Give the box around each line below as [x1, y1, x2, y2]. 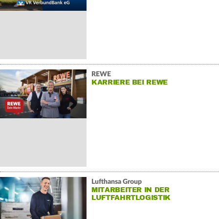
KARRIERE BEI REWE [91, 78, 168, 87]
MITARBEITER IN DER [91, 185, 170, 194]
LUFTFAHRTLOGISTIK [91, 193, 171, 202]
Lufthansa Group [91, 178, 142, 185]
